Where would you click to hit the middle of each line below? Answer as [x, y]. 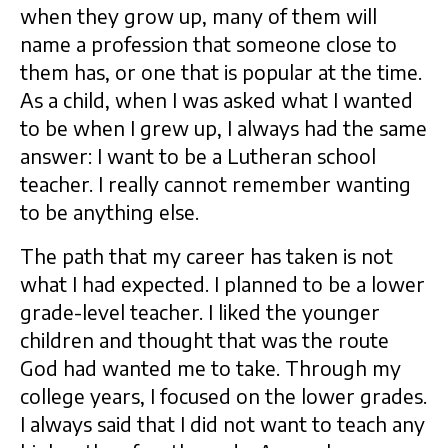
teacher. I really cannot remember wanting [215, 184]
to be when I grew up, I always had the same [223, 128]
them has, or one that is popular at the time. [221, 72]
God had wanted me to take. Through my [210, 368]
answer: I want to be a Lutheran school [198, 156]
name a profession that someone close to [208, 44]
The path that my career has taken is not [206, 256]
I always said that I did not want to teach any [222, 424]
